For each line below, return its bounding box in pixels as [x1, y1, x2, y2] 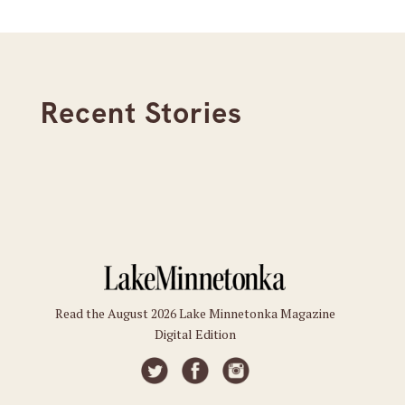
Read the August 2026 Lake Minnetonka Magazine [54, 305, 335, 323]
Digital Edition [154, 325, 236, 344]
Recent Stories [40, 94, 242, 132]
